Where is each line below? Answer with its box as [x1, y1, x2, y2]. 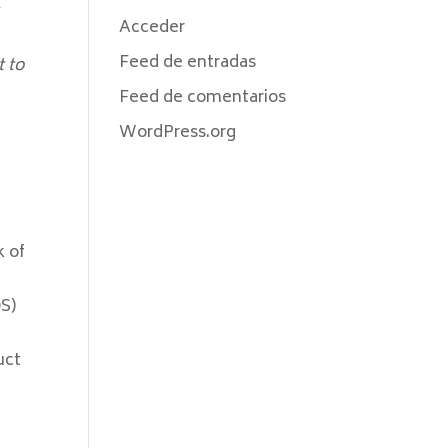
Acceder [119, 14, 186, 42]
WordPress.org [119, 119, 237, 147]
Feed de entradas [119, 49, 257, 77]
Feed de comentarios [119, 84, 287, 112]
